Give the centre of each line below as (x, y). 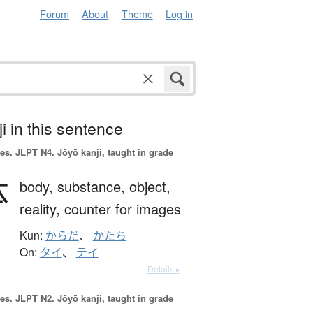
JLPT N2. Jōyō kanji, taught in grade (93, 298)
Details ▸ (164, 269)
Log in (179, 14)
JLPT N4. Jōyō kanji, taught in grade (93, 152)
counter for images (122, 209)
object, (150, 187)
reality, (42, 209)
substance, (93, 187)
